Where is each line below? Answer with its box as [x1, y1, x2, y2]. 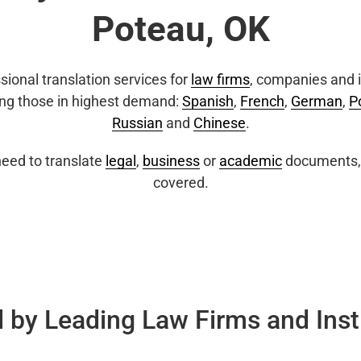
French [240, 93, 284, 110]
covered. [152, 174, 209, 191]
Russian [111, 114, 163, 131]
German [291, 93, 342, 110]
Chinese [193, 114, 246, 131]
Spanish [182, 93, 234, 110]
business [143, 152, 200, 169]
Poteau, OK [91, 8, 270, 50]
